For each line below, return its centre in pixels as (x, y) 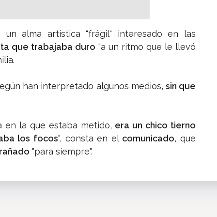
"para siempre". (61, 152)
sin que (181, 86)
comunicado (148, 139)
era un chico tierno (155, 125)
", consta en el (90, 139)
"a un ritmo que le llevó (146, 47)
